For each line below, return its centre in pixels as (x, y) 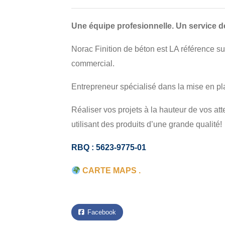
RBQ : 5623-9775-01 (109, 147)
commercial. (93, 64)
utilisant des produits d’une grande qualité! (147, 124)
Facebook (101, 212)
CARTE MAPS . (111, 171)
